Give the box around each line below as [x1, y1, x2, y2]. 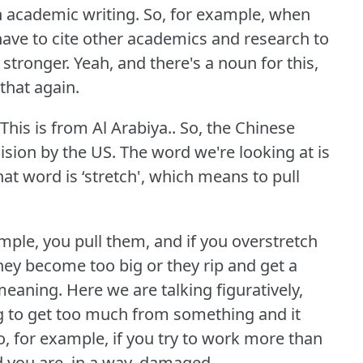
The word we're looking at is [120, 141, 330, 164]
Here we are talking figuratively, [66, 279, 303, 301]
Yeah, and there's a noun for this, [74, 52, 318, 75]
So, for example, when [143, 3, 310, 26]
